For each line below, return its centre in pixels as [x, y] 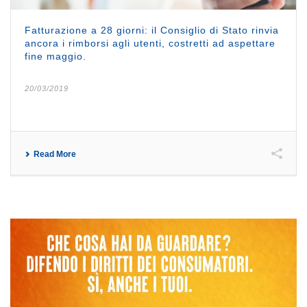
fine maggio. [56, 56]
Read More [55, 154]
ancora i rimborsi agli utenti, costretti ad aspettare [150, 43]
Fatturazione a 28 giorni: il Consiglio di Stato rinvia [152, 30]
